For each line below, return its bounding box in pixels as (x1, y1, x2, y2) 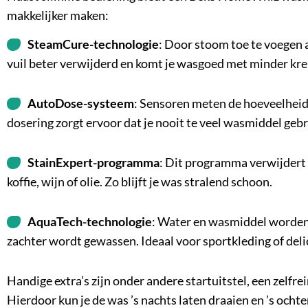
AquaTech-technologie (27, 214, 152, 229)
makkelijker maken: (7, 8, 109, 23)
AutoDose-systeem (27, 96, 134, 111)
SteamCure (27, 36, 89, 52)
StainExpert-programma (27, 155, 159, 170)
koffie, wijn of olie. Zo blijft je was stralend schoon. (7, 174, 272, 189)
